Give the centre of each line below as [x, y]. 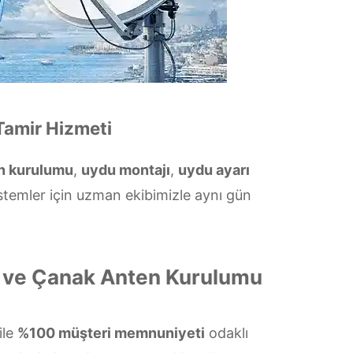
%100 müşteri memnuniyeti [111, 333]
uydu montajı [126, 170]
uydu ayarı [214, 170]
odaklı [226, 333]
